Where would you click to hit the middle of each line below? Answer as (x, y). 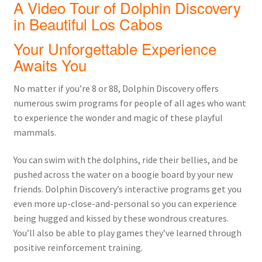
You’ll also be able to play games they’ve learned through (127, 233)
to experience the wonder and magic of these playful (118, 117)
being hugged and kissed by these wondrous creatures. (121, 218)
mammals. (35, 132)
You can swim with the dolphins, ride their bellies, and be (125, 160)
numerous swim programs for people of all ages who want (130, 103)
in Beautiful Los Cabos (88, 23)
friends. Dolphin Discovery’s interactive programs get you (127, 189)
